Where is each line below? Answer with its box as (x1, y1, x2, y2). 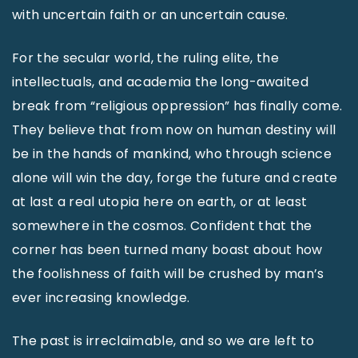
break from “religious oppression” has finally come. (12, 97, 343, 115)
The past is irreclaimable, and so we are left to (12, 332, 315, 350)
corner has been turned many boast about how (12, 241, 323, 259)
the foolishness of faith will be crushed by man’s (12, 265, 324, 283)
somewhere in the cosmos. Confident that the (12, 217, 312, 235)
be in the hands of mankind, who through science (12, 145, 332, 163)
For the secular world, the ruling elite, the (12, 49, 280, 67)
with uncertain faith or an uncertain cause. (12, 6, 288, 24)
